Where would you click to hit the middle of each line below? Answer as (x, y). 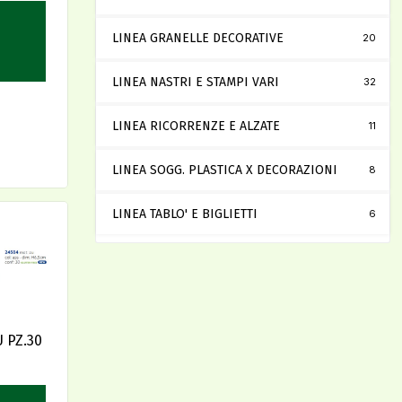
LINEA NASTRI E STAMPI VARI (196, 83)
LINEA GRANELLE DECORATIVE (198, 39)
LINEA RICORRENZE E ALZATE (196, 127)
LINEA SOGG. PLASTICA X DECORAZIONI (225, 170)
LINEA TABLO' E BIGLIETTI (185, 214)
